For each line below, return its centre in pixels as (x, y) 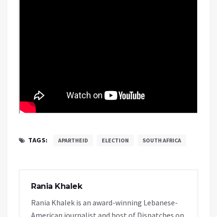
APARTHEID (73, 140)
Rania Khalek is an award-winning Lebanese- (104, 203)
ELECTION (115, 140)
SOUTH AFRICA (162, 140)
